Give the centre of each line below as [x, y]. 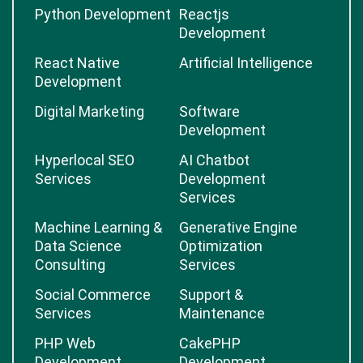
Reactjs [204, 14]
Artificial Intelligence [246, 63]
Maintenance [222, 313]
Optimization [221, 246]
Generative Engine [238, 227]
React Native [77, 63]
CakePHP [210, 343]
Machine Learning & [98, 227]
